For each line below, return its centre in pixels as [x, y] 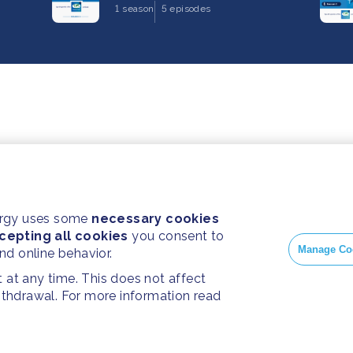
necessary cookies [156, 219]
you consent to [176, 236]
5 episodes [186, 8]
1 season [135, 8]
